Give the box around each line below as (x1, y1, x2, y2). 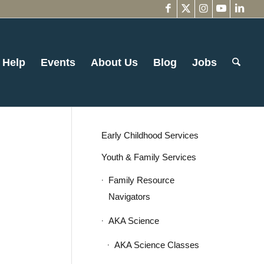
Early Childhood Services (101, 130, 199, 140)
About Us (91, 57, 138, 68)
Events (41, 57, 76, 68)
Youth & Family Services (101, 152, 196, 162)
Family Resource (108, 175, 174, 185)
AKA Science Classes (114, 240, 199, 250)
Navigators (108, 192, 150, 202)
